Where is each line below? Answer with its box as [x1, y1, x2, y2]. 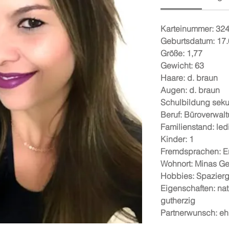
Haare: [161, 73, 187, 83]
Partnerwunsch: [161, 208, 219, 218]
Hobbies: [161, 171, 196, 181]
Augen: [161, 85, 189, 95]
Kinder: [161, 134, 189, 144]
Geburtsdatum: [161, 36, 217, 46]
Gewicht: [161, 60, 195, 71]
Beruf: [161, 109, 184, 120]
